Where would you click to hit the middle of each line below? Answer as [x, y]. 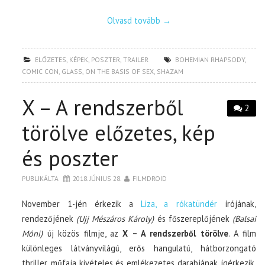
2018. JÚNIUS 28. [97, 178]
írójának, [236, 203]
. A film [242, 233]
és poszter [70, 158]
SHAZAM [170, 71]
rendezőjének [49, 218]
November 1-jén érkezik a [82, 203]
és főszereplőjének [193, 218]
